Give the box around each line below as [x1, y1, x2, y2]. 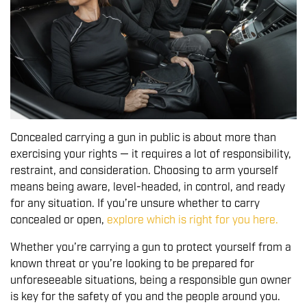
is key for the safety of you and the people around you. [10, 290, 280, 305]
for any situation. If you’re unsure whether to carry [10, 197, 260, 212]
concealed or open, [10, 213, 107, 228]
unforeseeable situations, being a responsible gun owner [10, 273, 291, 288]
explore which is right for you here [107, 213, 275, 228]
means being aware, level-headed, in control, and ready [10, 180, 285, 195]
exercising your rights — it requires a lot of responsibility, [10, 147, 291, 162]
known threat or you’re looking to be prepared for [10, 257, 254, 272]
